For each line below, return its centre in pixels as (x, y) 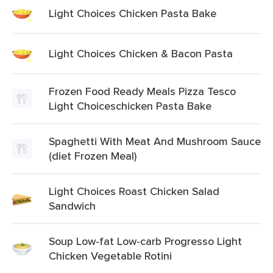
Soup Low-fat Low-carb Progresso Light (145, 241)
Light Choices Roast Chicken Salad (134, 191)
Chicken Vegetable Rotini (110, 256)
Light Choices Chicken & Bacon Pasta (141, 53)
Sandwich (72, 206)
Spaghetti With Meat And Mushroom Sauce (155, 141)
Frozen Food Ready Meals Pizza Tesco (142, 91)
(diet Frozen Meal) (93, 156)
